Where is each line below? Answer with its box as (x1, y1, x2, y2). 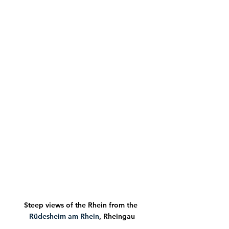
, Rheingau (99, 212, 135, 221)
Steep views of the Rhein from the (24, 200, 140, 210)
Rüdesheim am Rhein (29, 212, 99, 221)
